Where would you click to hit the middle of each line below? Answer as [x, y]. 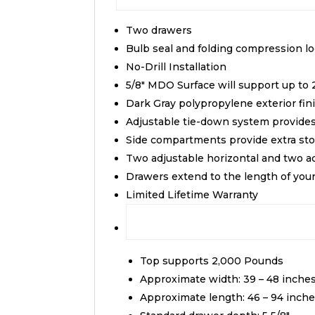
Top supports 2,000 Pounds [212, 261]
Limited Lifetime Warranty [192, 195]
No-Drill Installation [176, 67]
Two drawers [159, 31]
